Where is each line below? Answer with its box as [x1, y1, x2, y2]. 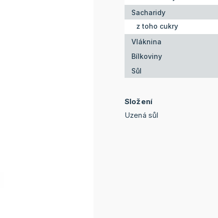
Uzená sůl [125, 110, 159, 120]
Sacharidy [131, 8, 165, 17]
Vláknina [131, 37, 162, 46]
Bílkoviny [131, 52, 162, 60]
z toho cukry [136, 21, 178, 30]
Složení [125, 97, 153, 107]
